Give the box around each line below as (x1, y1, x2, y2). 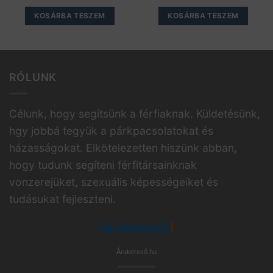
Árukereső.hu (116, 247, 157, 255)
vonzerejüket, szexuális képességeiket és (9, 175, 218, 188)
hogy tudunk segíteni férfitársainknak (9, 158, 197, 171)
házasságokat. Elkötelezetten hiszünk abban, (9, 141, 237, 154)
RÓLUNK (9, 70, 57, 83)
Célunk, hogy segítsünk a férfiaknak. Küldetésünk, (9, 107, 260, 120)
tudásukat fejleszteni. (9, 192, 119, 205)
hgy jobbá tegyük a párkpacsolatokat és (9, 124, 213, 137)
